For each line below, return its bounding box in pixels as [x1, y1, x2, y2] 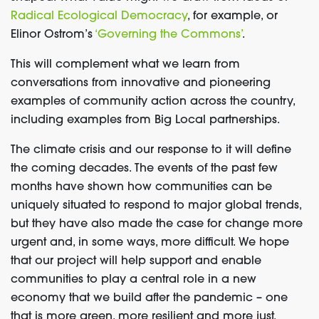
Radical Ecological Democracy [11, 11, 187, 22]
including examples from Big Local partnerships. [11, 115, 280, 126]
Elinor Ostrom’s [11, 29, 95, 41]
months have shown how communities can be [11, 182, 272, 193]
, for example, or [187, 11, 278, 22]
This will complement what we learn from [11, 59, 240, 70]
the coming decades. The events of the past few [11, 163, 278, 174]
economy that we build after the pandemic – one [11, 293, 288, 304]
